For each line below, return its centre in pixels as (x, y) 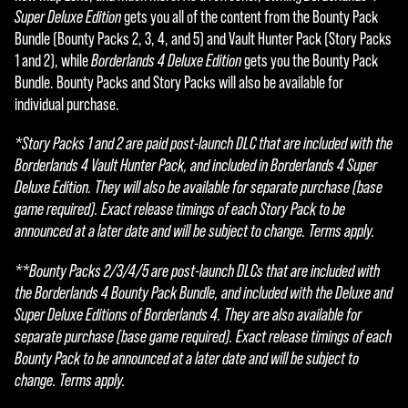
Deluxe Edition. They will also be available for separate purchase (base (199, 188)
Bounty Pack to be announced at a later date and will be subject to (187, 358)
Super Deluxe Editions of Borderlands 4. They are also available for (188, 314)
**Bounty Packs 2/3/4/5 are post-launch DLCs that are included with (197, 270)
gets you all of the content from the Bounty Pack (250, 17)
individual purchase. (67, 105)
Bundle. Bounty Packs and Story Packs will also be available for (179, 83)
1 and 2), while (53, 61)
